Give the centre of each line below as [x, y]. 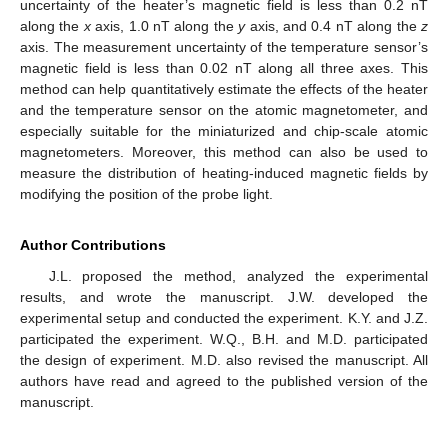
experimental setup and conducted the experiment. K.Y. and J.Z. [224, 318]
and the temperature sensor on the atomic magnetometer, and [224, 110]
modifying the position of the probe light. [146, 194]
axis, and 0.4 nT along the [333, 26]
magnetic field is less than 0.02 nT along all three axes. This [224, 68]
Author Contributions [93, 245]
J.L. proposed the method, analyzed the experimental [238, 276]
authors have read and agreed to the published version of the [224, 381]
